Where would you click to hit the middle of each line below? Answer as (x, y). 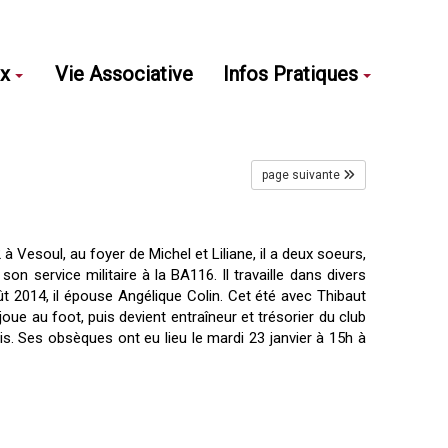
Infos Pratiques (290, 73)
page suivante (300, 175)
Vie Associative (124, 73)
